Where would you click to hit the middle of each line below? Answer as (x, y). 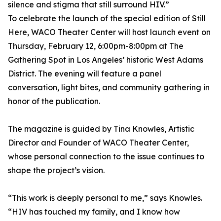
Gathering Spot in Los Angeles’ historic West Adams (106, 60)
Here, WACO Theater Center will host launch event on (109, 32)
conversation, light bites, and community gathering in (109, 88)
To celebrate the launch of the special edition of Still (107, 18)
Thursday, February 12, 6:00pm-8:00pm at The (96, 46)
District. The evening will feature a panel (85, 74)
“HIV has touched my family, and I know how (94, 212)
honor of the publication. (54, 101)
